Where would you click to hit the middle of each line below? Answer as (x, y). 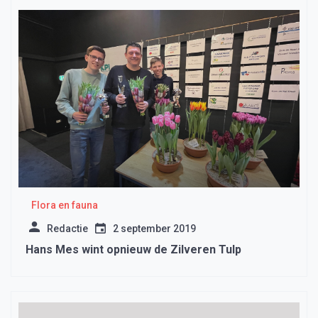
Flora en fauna (64, 205)
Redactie (67, 229)
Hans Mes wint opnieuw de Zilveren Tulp (133, 250)
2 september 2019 (154, 229)
